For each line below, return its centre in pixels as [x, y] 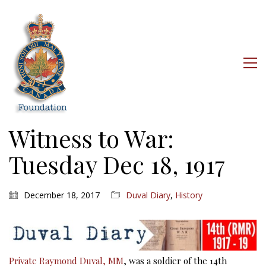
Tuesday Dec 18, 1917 [117, 164]
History [189, 195]
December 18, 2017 [62, 195]
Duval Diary [148, 195]
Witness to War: [91, 138]
